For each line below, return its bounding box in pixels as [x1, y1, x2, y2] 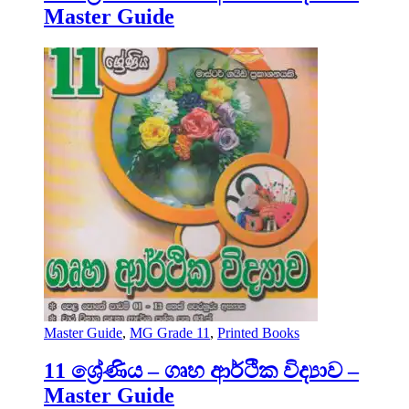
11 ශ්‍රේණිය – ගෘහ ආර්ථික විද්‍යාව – [44, 359, 359, 383]
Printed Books [217, 324, 299, 341]
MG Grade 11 [130, 324, 210, 341]
